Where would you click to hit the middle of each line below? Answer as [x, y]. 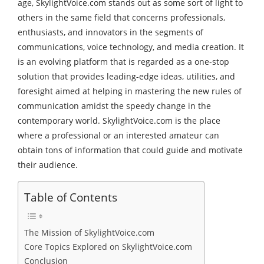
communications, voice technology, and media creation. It [131, 47]
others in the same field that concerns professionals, [121, 18]
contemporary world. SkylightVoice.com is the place [119, 121]
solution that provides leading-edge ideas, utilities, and [126, 77]
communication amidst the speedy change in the [114, 106]
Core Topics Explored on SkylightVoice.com [108, 247]
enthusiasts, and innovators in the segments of [110, 32]
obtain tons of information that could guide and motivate [130, 150]
